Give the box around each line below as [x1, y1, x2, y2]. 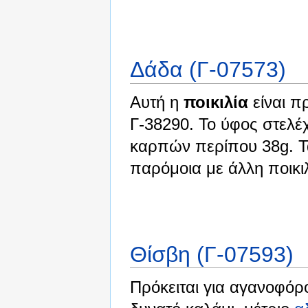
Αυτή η [130, 93, 184, 112]
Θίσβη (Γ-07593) [130, 242, 294, 267]
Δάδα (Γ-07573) [130, 57, 286, 82]
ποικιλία [184, 93, 248, 112]
